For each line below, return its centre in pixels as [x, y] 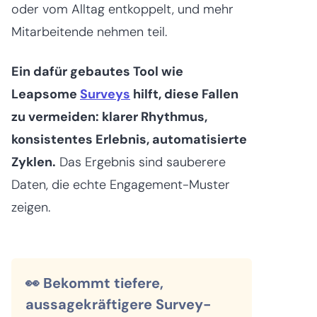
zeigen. [31, 207]
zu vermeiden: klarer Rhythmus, [109, 116]
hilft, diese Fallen [184, 94]
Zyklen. [34, 162]
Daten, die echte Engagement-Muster [121, 184]
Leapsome [46, 94]
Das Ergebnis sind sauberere [141, 162]
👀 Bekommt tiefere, [94, 283]
